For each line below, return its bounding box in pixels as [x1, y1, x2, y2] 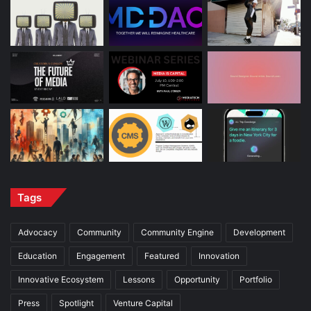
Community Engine [141, 226, 214, 237]
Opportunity [174, 274, 220, 285]
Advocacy [18, 226, 58, 237]
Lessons [123, 274, 155, 285]
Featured [144, 250, 179, 261]
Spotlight [59, 297, 94, 308]
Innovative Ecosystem [18, 274, 103, 285]
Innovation [199, 250, 239, 261]
